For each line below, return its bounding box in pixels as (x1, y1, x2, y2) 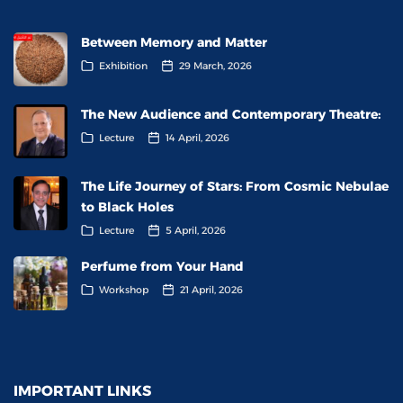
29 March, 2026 (179, 58, 252, 72)
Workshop (99, 282, 148, 296)
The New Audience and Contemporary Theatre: (81, 105, 381, 122)
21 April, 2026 (180, 282, 243, 296)
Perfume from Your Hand (81, 257, 244, 274)
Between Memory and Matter (81, 33, 267, 50)
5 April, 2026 (166, 223, 226, 237)
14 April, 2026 (166, 130, 229, 144)
